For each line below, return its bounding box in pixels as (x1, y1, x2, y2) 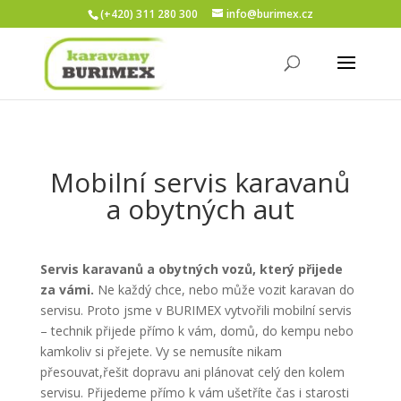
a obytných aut (106, 191, 294, 227)
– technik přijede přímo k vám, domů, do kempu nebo (39, 322, 354, 339)
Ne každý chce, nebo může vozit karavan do (97, 281, 354, 298)
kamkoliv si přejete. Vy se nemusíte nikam (39, 343, 282, 360)
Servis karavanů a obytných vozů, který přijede (39, 260, 343, 277)
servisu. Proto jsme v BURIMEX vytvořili (39, 302, 273, 319)
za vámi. (39, 281, 98, 298)
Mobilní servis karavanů (50, 164, 351, 200)
